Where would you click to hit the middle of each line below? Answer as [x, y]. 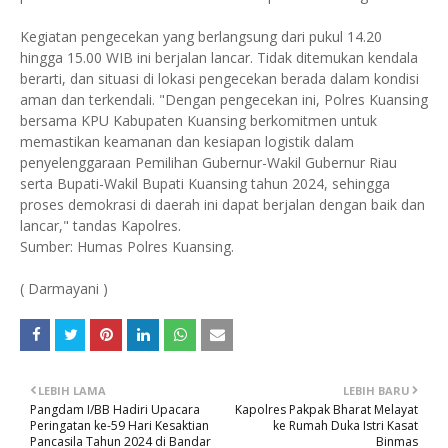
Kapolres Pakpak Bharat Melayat [326, 409]
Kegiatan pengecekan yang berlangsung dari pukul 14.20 [201, 36]
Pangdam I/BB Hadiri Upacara [115, 409]
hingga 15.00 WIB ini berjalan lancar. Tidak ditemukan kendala [219, 57]
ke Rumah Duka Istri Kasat [345, 425]
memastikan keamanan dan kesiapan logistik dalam [187, 141]
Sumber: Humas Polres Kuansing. [127, 246]
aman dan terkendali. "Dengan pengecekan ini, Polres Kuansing [224, 99]
